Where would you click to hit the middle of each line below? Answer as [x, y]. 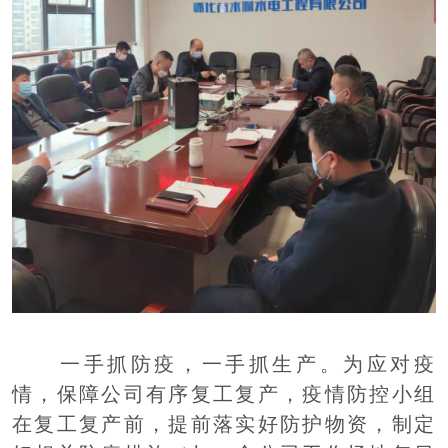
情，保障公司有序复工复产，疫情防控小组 [224, 394]
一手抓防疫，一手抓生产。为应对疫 [248, 364]
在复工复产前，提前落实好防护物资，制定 [224, 424]
